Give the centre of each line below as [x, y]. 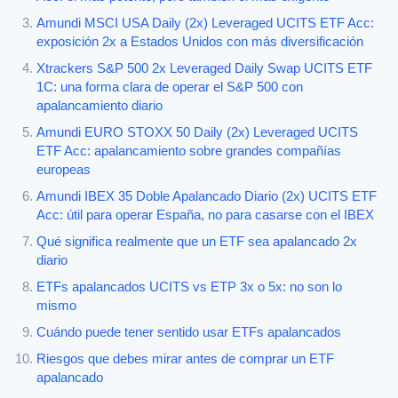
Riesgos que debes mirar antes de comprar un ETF [185, 358]
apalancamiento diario [99, 105]
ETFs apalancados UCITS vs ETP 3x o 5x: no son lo [189, 287]
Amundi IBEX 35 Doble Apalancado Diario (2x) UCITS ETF [207, 196]
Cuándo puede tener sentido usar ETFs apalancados [189, 332]
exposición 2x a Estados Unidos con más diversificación [200, 41]
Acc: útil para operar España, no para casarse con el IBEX [205, 215]
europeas [64, 169]
